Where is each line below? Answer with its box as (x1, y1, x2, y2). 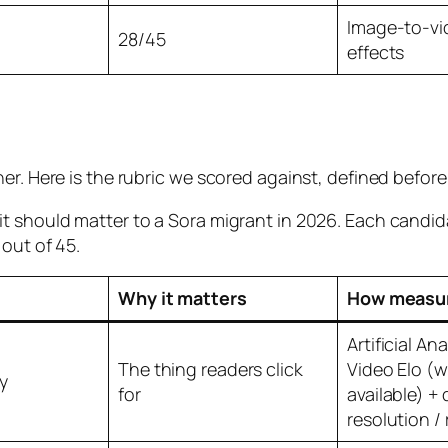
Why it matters (118, 285, 247, 310)
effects (347, 40, 405, 65)
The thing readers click (118, 356, 303, 381)
